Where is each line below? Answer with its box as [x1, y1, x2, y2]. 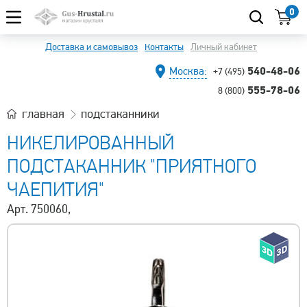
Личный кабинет [191, 41, 257, 53]
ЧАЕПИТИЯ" [7, 178, 104, 201]
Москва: [169, 64, 207, 78]
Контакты [145, 41, 184, 53]
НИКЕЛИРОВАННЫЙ [7, 132, 174, 155]
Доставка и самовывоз [45, 41, 138, 53]
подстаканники [81, 106, 160, 121]
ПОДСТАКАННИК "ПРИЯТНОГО [7, 155, 256, 178]
